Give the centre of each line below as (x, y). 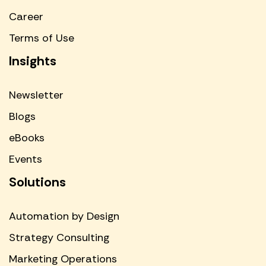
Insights (33, 61)
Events (26, 159)
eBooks (27, 137)
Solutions (37, 182)
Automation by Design (64, 216)
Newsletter (36, 95)
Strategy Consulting (59, 237)
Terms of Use (42, 38)
